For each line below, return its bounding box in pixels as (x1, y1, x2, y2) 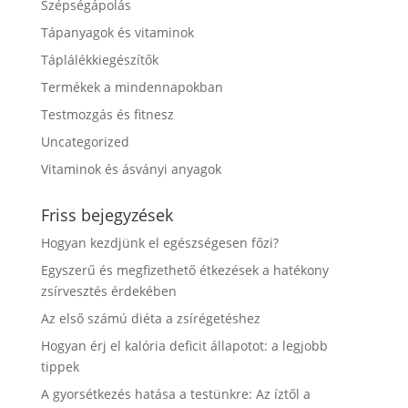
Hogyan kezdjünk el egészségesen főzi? (40, 234, 279, 251)
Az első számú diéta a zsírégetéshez (40, 310, 260, 327)
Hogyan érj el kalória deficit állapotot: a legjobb (40, 337, 328, 354)
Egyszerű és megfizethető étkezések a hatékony (40, 261, 329, 279)
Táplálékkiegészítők (40, 51, 158, 68)
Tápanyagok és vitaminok (40, 24, 194, 41)
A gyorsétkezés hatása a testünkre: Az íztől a (40, 385, 311, 403)
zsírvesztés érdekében (40, 282, 177, 300)
